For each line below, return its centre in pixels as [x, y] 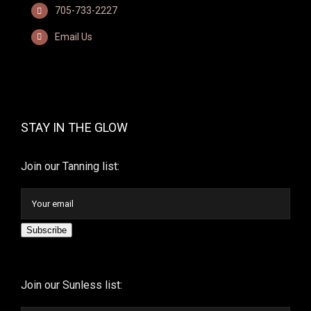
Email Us [73, 36]
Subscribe [47, 230]
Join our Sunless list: [72, 285]
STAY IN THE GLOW [74, 128]
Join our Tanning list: [70, 167]
